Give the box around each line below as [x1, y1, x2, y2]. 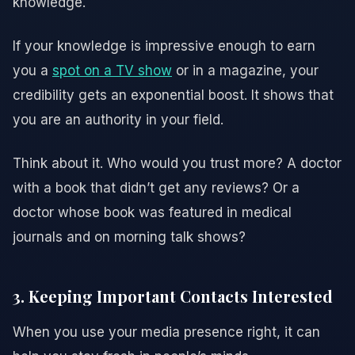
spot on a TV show [52, 62, 172, 78]
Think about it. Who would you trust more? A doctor [13, 155, 342, 171]
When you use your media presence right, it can [13, 323, 320, 340]
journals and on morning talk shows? [13, 228, 246, 245]
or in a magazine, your [172, 62, 319, 78]
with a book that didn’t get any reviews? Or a [13, 179, 300, 196]
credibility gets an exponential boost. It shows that [13, 86, 334, 103]
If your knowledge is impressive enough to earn [13, 37, 315, 54]
